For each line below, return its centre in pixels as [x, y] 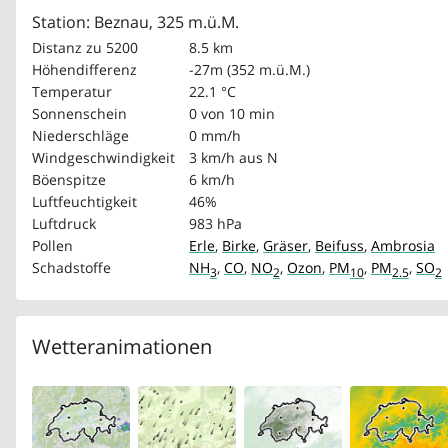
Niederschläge [80, 135]
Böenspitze [69, 179]
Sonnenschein [79, 113]
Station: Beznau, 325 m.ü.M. [135, 22]
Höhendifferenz [84, 69]
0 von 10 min [232, 113]
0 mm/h [215, 135]
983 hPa [215, 223]
